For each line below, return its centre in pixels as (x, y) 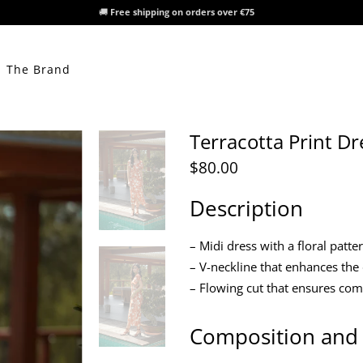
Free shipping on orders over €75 (183, 12)
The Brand (38, 70)
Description (246, 209)
